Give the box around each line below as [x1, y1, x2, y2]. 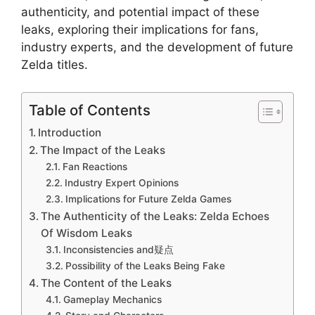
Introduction [38, 125, 102, 139]
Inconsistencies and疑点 [63, 243, 174, 255]
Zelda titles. [21, 58, 88, 72]
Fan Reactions [62, 160, 127, 172]
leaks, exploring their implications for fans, [21, 22, 259, 37]
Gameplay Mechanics [63, 293, 162, 305]
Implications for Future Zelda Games [65, 193, 231, 205]
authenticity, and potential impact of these [21, 5, 259, 19]
